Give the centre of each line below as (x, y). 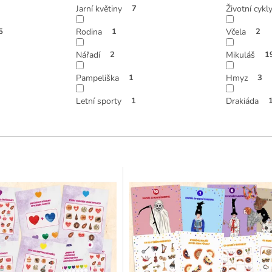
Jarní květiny (99, 8)
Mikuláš (240, 55)
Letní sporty (99, 101)
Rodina (89, 32)
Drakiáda (242, 101)
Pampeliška (98, 78)
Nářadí (88, 55)
